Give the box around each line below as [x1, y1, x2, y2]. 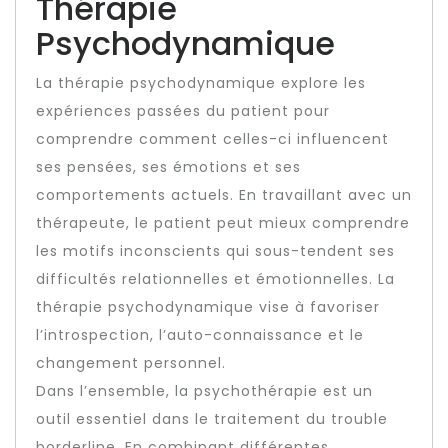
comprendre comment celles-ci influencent [36, 129, 389, 149]
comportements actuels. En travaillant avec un [36, 185, 412, 205]
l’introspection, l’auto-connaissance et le [36, 325, 364, 345]
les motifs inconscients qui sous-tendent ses [36, 241, 395, 261]
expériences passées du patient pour [36, 101, 330, 121]
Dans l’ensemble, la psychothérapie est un [36, 381, 373, 401]
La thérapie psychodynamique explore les [36, 73, 366, 93]
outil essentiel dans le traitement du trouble [36, 409, 388, 429]
